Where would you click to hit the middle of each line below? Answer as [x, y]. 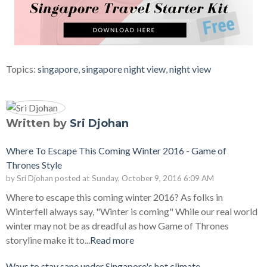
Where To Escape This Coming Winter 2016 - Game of [116, 151]
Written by [38, 124]
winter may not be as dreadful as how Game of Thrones [117, 226]
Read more [112, 240]
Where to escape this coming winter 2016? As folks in [114, 197]
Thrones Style [34, 165]
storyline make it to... [48, 240]
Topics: [22, 69]
